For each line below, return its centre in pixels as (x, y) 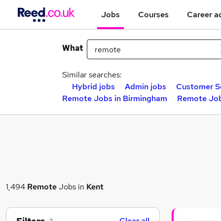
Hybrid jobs (93, 87)
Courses (153, 14)
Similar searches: (92, 75)
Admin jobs (146, 87)
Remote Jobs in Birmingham (115, 98)
